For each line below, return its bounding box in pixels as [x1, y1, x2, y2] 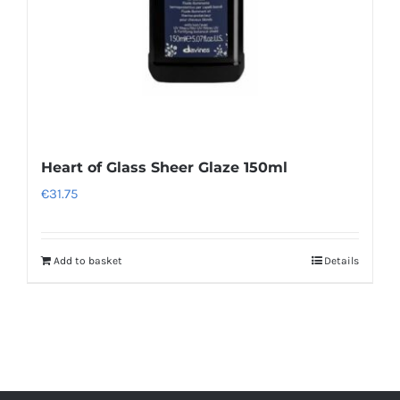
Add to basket [54, 254, 122, 268]
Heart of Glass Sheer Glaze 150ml [41, 159, 287, 177]
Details [324, 254, 359, 268]
